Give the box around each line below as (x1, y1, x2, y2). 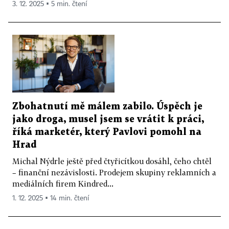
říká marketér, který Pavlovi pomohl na (12, 127, 201, 136)
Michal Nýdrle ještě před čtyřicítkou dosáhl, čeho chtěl (12, 156, 212, 166)
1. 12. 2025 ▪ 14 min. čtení (12, 194, 89, 202)
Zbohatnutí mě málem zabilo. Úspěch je (12, 102, 202, 111)
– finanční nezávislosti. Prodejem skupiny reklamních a (12, 167, 216, 177)
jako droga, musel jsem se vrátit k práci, (12, 114, 204, 124)
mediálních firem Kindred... (12, 178, 113, 188)
